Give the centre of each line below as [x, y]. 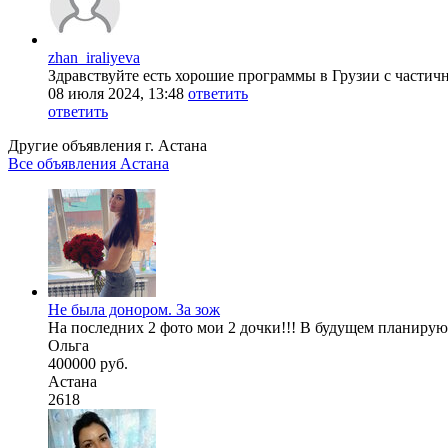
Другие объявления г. [83, 145]
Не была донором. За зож [134, 309]
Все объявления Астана [88, 163]
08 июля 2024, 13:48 [116, 93]
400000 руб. [88, 363]
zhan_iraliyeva [94, 57]
